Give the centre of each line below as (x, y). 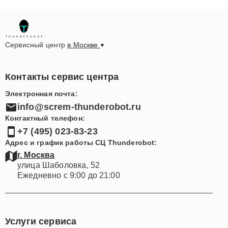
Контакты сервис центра (62, 77)
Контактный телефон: (45, 118)
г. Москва (36, 155)
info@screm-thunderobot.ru (79, 107)
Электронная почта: (41, 93)
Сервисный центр (36, 45)
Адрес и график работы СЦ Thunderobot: (81, 142)
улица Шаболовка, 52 (59, 165)
